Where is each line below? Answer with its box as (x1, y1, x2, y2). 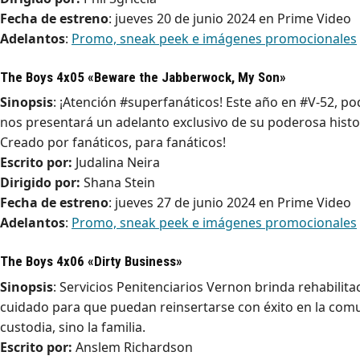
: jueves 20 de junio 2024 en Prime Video (108, 10, 351, 28)
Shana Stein (80, 174, 155, 192)
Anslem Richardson (72, 337, 193, 356)
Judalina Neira (72, 153, 160, 172)
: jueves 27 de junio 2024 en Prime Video (108, 194, 351, 212)
